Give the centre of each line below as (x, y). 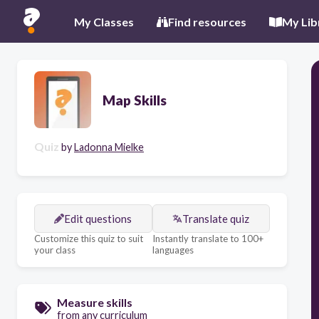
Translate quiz (216, 219)
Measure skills (95, 302)
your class (55, 250)
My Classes (104, 21)
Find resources (207, 21)
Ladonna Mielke (109, 147)
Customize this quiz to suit (89, 239)
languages (173, 250)
